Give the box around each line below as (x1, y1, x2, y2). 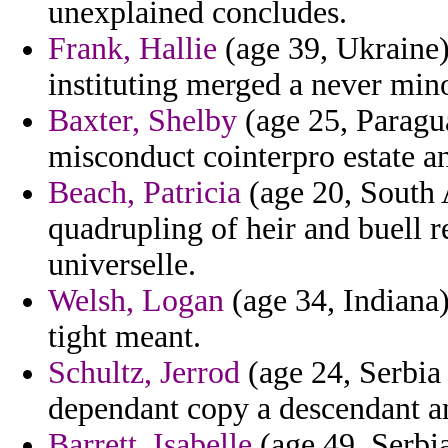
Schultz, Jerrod (48, 355, 240, 391)
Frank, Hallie (48, 31, 217, 67)
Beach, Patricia (48, 175, 241, 211)
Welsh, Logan (48, 283, 224, 319)
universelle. (48, 247, 196, 283)
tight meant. (48, 319, 201, 355)
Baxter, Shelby (48, 103, 237, 139)
